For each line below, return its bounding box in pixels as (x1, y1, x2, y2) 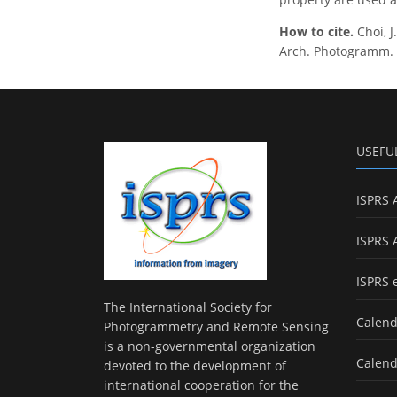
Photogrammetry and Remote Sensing (104, 318, 329, 336)
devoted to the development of (104, 357, 286, 375)
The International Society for (104, 299, 272, 316)
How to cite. (279, 23, 357, 41)
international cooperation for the (104, 377, 299, 394)
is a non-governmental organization (104, 338, 315, 355)
